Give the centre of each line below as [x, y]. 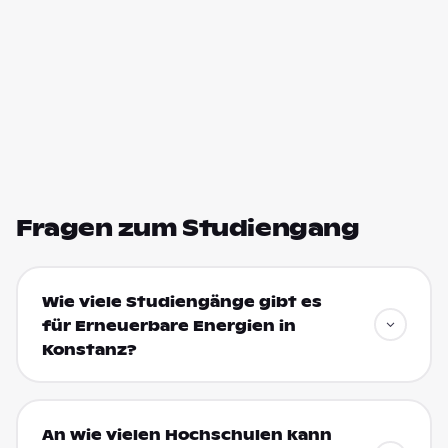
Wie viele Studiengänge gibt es [181, 301]
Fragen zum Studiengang [188, 228]
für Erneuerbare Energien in [168, 325]
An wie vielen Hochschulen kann [186, 434]
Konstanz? [89, 349]
